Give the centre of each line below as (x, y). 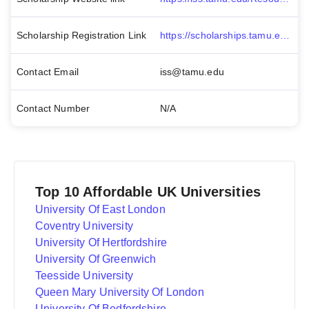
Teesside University (84, 276)
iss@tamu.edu (192, 72)
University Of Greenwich (96, 259)
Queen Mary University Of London (120, 292)
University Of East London (100, 209)
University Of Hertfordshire (101, 242)
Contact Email (48, 72)
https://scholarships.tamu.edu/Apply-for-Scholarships (285, 35)
